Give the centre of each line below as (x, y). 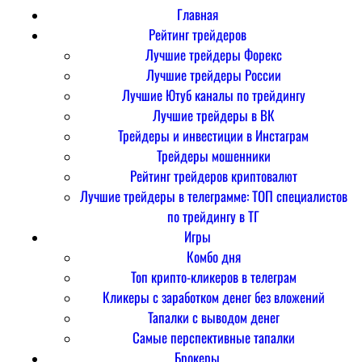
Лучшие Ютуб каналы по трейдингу (213, 95)
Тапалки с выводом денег (213, 317)
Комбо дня (213, 256)
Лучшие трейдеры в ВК (213, 115)
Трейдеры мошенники (213, 155)
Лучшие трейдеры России (213, 74)
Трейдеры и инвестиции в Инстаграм (213, 135)
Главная (197, 14)
